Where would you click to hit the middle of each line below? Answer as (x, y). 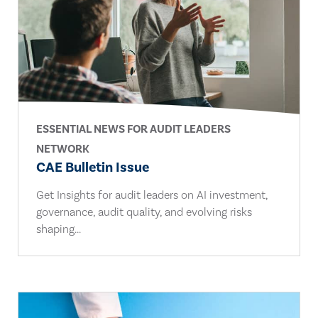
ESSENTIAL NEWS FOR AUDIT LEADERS (133, 129)
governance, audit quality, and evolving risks (144, 212)
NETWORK (63, 149)
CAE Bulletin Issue (93, 168)
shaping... (59, 229)
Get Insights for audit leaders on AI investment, (152, 195)
